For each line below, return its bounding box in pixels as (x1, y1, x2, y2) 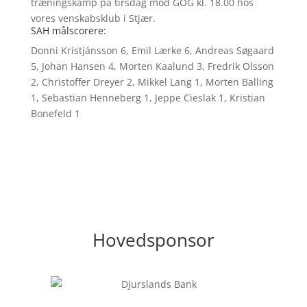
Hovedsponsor (92, 228, 214, 252)
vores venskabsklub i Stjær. (30, 12, 156, 25)
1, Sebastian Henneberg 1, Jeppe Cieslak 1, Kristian (30, 91, 265, 104)
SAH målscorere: (30, 24, 106, 37)
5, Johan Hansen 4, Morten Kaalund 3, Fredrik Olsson (30, 60, 274, 73)
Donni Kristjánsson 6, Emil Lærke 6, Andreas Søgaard (30, 44, 274, 57)
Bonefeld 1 (30, 107, 80, 120)
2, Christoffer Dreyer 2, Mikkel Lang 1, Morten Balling (30, 75, 273, 88)
